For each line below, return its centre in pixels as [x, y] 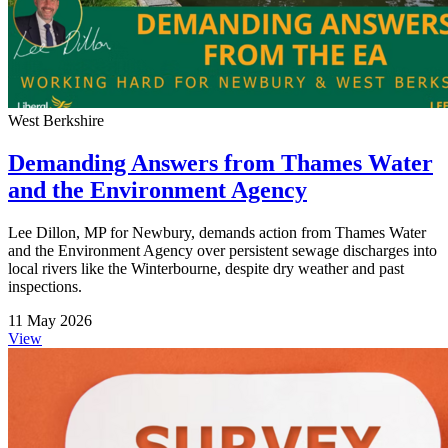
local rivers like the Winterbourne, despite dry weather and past [206, 269]
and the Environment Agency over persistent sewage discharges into [222, 251]
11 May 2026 [50, 321]
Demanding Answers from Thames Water [220, 163]
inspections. [45, 287]
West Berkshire [56, 121]
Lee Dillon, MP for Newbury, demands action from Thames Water [217, 233]
